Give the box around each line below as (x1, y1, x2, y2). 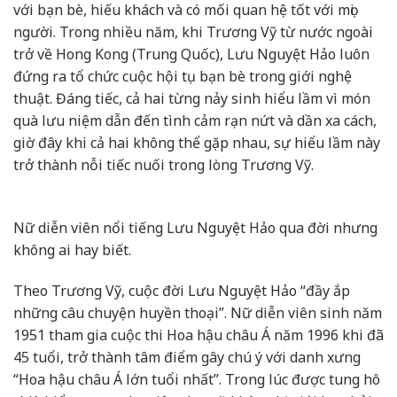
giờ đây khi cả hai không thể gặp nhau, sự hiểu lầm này (13, 133, 380, 153)
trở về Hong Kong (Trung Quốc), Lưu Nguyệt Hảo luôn (13, 44, 370, 65)
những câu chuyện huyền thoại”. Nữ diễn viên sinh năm (13, 302, 382, 323)
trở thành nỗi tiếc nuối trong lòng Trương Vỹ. (13, 155, 314, 175)
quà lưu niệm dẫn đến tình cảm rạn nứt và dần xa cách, (13, 111, 377, 131)
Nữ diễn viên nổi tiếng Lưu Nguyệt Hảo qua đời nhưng (13, 218, 378, 238)
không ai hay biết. (13, 240, 131, 261)
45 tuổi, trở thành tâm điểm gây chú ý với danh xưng (13, 346, 361, 367)
